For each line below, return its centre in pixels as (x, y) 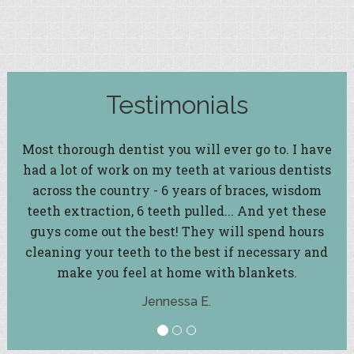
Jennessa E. (177, 301)
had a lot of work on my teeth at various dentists (177, 169)
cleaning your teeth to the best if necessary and (177, 251)
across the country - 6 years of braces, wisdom (177, 190)
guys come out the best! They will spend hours (177, 231)
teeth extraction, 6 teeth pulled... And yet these (177, 210)
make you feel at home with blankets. (177, 272)
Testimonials (177, 105)
